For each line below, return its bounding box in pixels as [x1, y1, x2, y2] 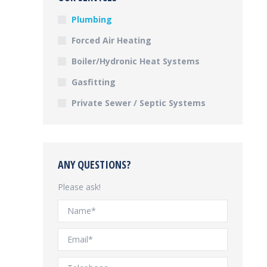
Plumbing [72, 14, 112, 25]
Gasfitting [72, 76, 116, 88]
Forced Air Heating [72, 35, 151, 46]
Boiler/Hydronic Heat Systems [72, 55, 200, 67]
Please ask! [58, 181, 101, 193]
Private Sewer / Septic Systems [72, 97, 206, 108]
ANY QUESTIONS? [58, 157, 131, 172]
